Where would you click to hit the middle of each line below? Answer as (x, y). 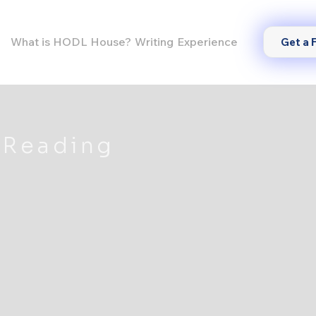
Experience (208, 41)
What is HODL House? (71, 41)
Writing (154, 41)
